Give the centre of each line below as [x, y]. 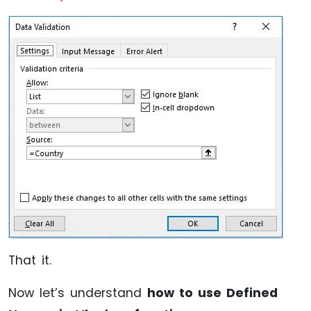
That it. [30, 260]
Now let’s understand [78, 293]
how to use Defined [212, 293]
